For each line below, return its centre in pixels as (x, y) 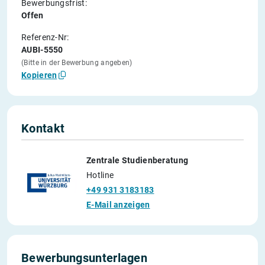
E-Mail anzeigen (118, 205)
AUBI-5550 (42, 50)
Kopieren (39, 75)
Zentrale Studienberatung (138, 161)
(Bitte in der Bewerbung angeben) (77, 63)
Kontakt (43, 129)
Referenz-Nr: (45, 38)
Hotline (100, 175)
